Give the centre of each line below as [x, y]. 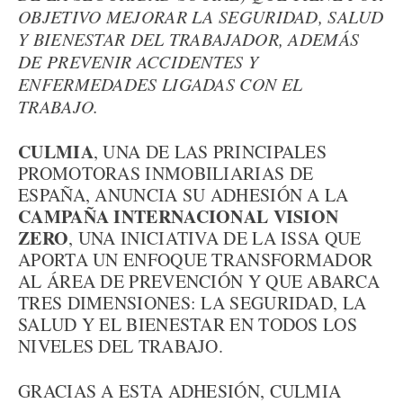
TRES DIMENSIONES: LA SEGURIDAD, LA [193, 303]
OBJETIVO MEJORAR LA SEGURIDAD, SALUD [201, 16]
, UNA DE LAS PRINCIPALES [210, 152]
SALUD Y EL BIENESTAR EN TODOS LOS [188, 324]
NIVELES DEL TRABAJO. [121, 346]
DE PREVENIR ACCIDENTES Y [139, 61]
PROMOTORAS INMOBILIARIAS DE [166, 173]
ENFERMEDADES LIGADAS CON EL [161, 84]
